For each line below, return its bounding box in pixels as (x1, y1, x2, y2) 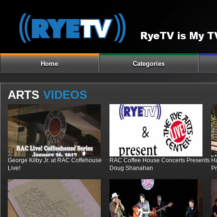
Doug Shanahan (109, 165, 153, 171)
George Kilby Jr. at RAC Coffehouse (8, 157, 102, 164)
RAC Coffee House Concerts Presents (109, 157, 210, 164)
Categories (133, 60, 165, 67)
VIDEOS (43, 88, 87, 101)
